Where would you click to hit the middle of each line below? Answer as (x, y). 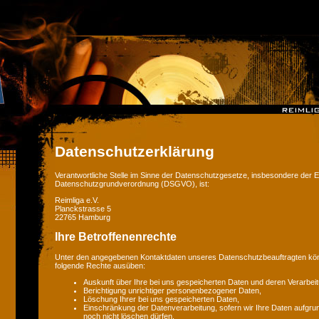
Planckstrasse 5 (83, 208)
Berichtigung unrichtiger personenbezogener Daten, (172, 291)
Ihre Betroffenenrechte (116, 237)
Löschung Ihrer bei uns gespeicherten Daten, (161, 299)
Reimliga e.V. (77, 200)
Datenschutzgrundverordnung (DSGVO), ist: (132, 184)
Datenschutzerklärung (135, 152)
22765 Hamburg (83, 217)
